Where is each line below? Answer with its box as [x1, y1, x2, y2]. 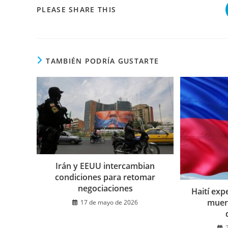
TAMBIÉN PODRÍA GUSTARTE [46, 55, 159, 66]
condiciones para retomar [55, 171, 156, 183]
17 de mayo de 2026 [80, 197, 138, 207]
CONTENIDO [116, 44, 164, 54]
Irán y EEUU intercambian [55, 160, 155, 172]
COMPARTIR [116, 4, 162, 14]
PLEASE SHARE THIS [37, 4, 117, 14]
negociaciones [77, 182, 133, 194]
